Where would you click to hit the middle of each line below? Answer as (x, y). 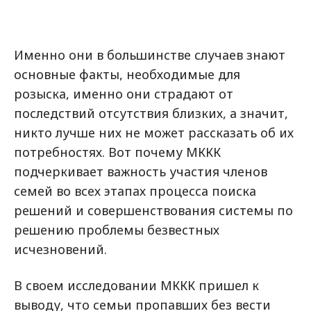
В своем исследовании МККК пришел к (136, 285)
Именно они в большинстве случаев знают (150, 55)
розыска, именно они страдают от (124, 94)
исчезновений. (60, 249)
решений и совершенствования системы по (153, 210)
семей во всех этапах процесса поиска (135, 191)
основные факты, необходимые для (127, 74)
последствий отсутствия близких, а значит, (151, 113)
